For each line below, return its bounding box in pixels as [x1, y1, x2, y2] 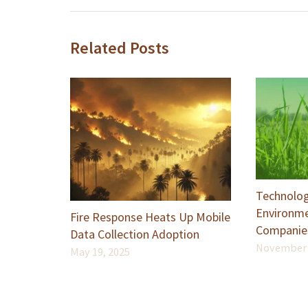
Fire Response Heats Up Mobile [70, 209, 230, 225]
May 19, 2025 [70, 245, 130, 259]
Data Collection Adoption [70, 226, 199, 243]
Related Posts [70, 37, 169, 59]
